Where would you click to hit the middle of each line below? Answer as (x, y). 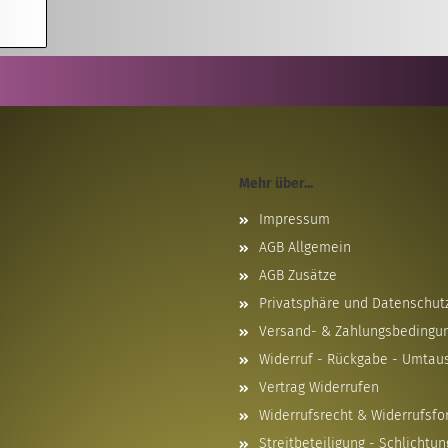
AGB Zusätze (298, 275)
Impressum (294, 219)
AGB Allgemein (305, 247)
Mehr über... (276, 183)
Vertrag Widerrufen (319, 387)
